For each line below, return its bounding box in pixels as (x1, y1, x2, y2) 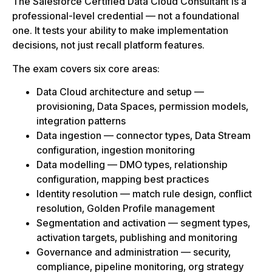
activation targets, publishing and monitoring (36, 231, 237, 244)
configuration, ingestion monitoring (36, 144, 195, 157)
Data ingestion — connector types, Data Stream (36, 129, 251, 142)
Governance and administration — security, (36, 246, 231, 259)
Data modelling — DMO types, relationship (36, 158, 228, 171)
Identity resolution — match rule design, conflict (36, 188, 252, 200)
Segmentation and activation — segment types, (36, 217, 250, 229)
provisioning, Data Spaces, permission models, (36, 100, 248, 113)
